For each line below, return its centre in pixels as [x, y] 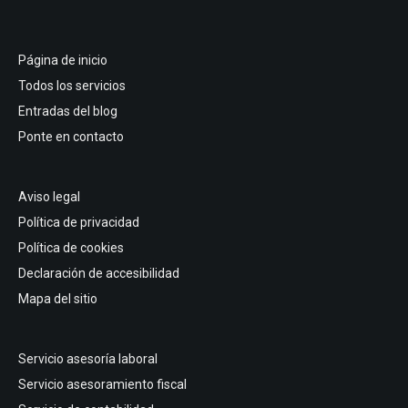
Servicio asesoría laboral [88, 359]
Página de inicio [63, 61]
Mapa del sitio [58, 299]
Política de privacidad [79, 223]
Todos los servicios [72, 86]
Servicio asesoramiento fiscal [102, 385]
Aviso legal [49, 197]
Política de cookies [71, 248]
